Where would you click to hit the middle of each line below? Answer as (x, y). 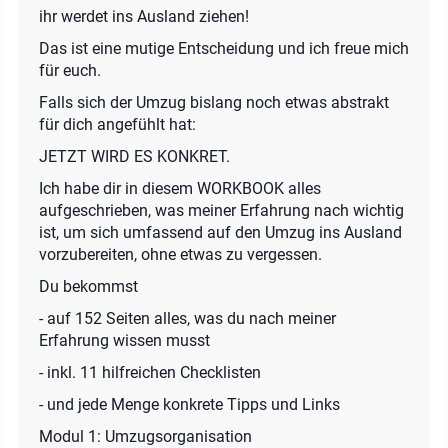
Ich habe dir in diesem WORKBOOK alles (180, 188)
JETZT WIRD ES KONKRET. (134, 156)
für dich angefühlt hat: (117, 124)
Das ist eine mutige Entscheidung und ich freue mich (224, 48)
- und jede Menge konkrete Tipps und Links (189, 404)
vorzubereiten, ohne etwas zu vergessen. (180, 254)
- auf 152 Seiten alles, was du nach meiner (187, 318)
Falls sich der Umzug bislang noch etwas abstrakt (214, 102)
